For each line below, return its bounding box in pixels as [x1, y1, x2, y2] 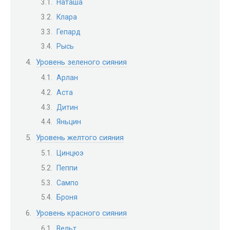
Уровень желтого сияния [36, 132, 124, 142]
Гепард [56, 27, 81, 36]
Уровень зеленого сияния [36, 57, 127, 67]
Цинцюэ [56, 149, 84, 158]
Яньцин [56, 118, 81, 126]
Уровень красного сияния [36, 208, 127, 218]
